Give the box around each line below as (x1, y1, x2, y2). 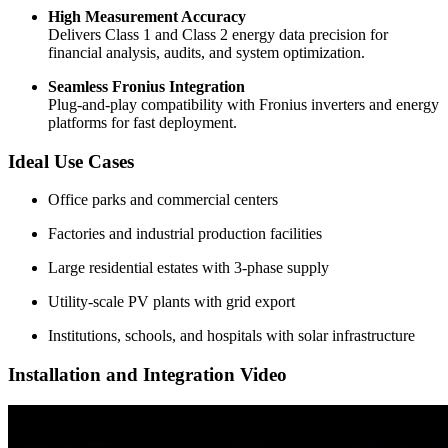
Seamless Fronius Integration (48, 77, 245, 95)
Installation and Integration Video (8, 364, 287, 385)
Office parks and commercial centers (48, 191, 278, 209)
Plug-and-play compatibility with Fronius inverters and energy (48, 95, 439, 113)
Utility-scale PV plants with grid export (48, 293, 295, 311)
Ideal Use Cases (8, 150, 134, 172)
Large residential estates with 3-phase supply (48, 259, 329, 277)
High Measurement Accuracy (48, 7, 246, 25)
